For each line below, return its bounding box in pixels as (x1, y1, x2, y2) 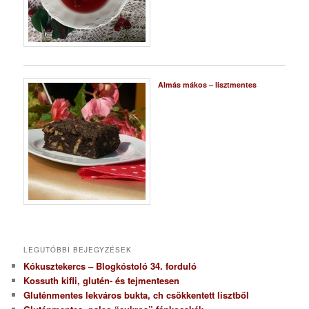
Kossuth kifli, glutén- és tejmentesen (23, 274, 180, 288)
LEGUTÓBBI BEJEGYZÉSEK (23, 245, 132, 255)
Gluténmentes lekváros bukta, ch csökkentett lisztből (23, 288, 250, 302)
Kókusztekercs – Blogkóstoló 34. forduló (23, 259, 197, 273)
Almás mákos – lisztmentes (157, 79, 257, 90)
